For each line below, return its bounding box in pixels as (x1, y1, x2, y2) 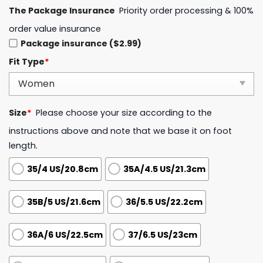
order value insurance (9, 23, 101, 35)
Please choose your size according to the (36, 107, 213, 119)
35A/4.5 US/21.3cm (123, 163, 206, 175)
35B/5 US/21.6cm (27, 195, 100, 208)
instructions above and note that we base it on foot (9, 124, 232, 137)
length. (9, 139, 38, 151)
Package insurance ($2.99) (21, 38, 141, 50)
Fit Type (9, 56, 45, 68)
